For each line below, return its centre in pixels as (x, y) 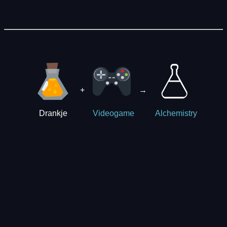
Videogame (113, 113)
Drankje (53, 113)
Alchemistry (176, 113)
